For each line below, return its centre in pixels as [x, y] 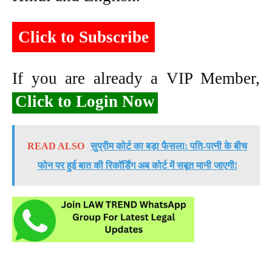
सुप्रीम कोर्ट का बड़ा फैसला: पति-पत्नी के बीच [169, 146]
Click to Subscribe [83, 37]
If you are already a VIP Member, [136, 78]
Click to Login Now [85, 101]
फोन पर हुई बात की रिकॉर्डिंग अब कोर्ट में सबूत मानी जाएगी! [137, 165]
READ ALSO [56, 146]
